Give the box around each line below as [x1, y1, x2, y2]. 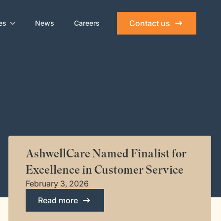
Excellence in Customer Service [25, 162, 184, 178]
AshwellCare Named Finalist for [25, 146, 186, 161]
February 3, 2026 [25, 179, 89, 188]
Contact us [129, 18, 170, 28]
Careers [74, 19, 100, 27]
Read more [37, 195, 78, 205]
